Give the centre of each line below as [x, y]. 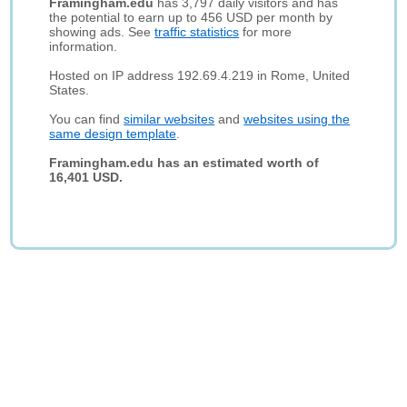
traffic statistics [197, 32]
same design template [113, 134]
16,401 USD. [86, 177]
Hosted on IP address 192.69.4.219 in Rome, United [200, 75]
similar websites [169, 119]
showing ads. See [102, 32]
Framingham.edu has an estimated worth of [184, 163]
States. [69, 90]
